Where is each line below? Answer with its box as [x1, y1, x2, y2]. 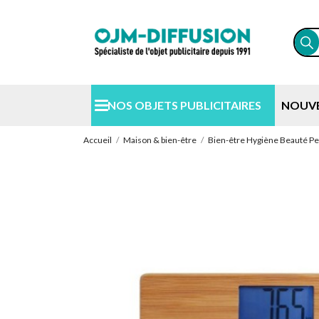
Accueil [83, 135, 112, 145]
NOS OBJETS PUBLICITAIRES [108, 98, 262, 112]
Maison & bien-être [123, 135, 197, 145]
